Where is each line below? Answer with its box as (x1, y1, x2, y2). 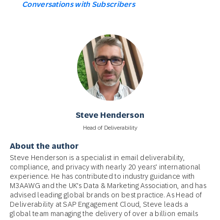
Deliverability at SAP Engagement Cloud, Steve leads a (10, 200, 188, 208)
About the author (10, 141, 79, 151)
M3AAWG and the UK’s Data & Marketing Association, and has (10, 181, 207, 190)
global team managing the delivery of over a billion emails (10, 209, 198, 218)
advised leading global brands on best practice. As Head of (10, 191, 202, 199)
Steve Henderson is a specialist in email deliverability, (10, 153, 185, 162)
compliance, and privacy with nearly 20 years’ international (10, 163, 201, 171)
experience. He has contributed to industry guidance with (10, 172, 195, 180)
